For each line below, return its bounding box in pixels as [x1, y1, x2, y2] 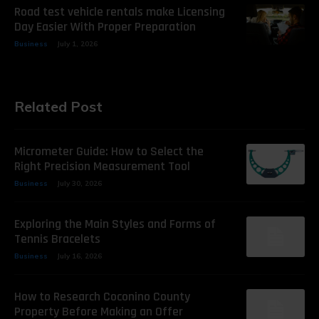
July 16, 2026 [57, 251, 102, 261]
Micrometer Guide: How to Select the [14, 142, 204, 159]
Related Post [14, 97, 103, 115]
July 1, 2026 [57, 38, 98, 48]
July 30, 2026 [57, 178, 102, 188]
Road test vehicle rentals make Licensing [14, 3, 225, 20]
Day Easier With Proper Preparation [14, 18, 196, 35]
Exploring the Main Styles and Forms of [14, 215, 216, 232]
